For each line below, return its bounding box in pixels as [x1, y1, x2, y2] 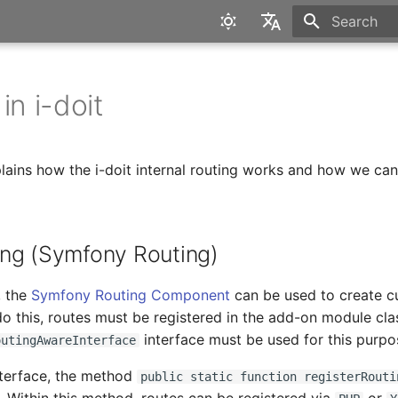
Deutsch [237, 87, 293, 105]
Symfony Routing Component [31, 286, 231, 304]
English [237, 55, 286, 73]
